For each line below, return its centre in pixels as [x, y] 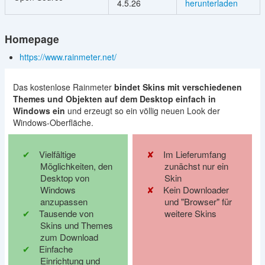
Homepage [32, 39]
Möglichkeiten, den [76, 166]
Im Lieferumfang [194, 154]
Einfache [56, 249]
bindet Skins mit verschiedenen [178, 87]
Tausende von [66, 213]
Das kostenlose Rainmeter [63, 87]
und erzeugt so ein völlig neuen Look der [142, 111]
